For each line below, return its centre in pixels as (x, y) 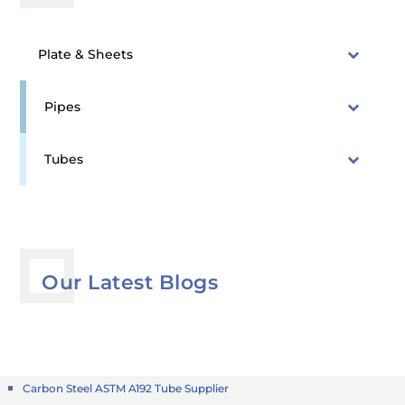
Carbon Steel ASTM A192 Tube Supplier (126, 389)
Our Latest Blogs (130, 283)
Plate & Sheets (86, 55)
